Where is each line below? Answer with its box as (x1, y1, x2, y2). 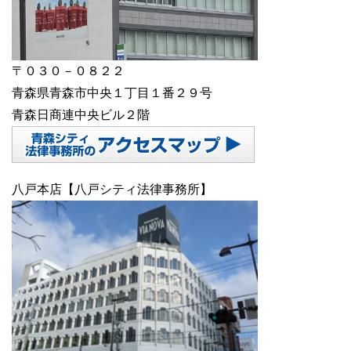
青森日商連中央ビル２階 (12, 108, 150, 122)
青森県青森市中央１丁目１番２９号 (12, 86, 212, 100)
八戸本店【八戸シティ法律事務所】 (12, 183, 212, 197)
